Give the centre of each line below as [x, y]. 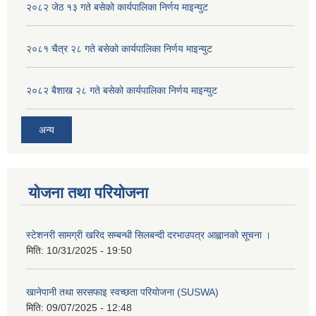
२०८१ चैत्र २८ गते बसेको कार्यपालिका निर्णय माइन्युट [119, 48]
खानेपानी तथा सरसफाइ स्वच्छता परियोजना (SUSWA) [122, 292]
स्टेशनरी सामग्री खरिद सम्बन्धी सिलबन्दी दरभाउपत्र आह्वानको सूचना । [148, 235]
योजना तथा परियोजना [88, 193]
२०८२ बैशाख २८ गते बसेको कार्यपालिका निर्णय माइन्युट [122, 90]
